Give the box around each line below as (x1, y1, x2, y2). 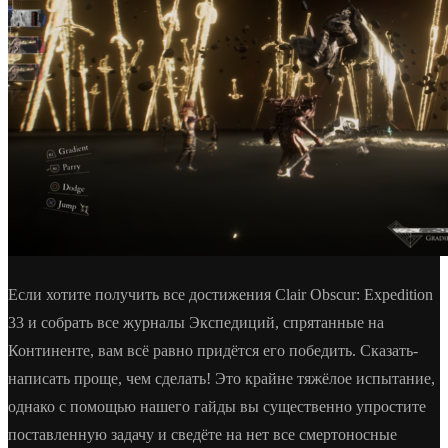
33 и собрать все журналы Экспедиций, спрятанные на (8, 313, 384, 331)
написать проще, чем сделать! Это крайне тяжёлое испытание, (8, 369, 435, 387)
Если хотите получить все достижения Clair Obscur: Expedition (8, 285, 433, 303)
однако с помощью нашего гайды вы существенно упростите (8, 397, 426, 415)
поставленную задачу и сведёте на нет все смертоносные (8, 425, 397, 443)
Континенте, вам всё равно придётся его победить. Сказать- (8, 341, 418, 359)
